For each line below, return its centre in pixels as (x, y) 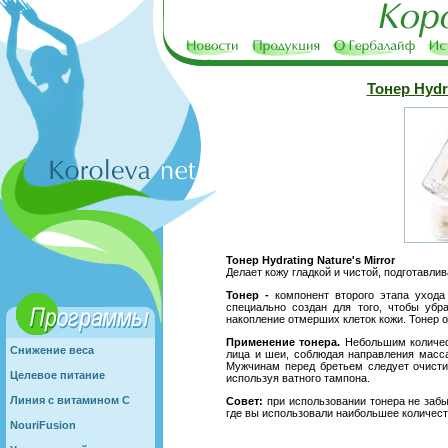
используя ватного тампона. (298, 378)
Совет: (244, 401)
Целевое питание (57, 375)
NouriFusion (43, 425)
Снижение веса (52, 350)
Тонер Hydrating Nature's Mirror (310, 260)
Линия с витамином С (70, 400)
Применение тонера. (283, 342)
